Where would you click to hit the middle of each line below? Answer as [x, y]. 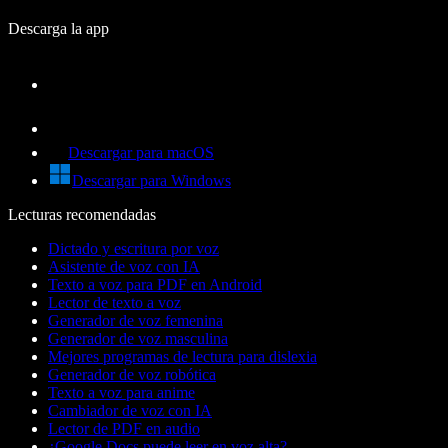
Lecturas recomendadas [82, 215]
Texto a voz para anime [121, 393]
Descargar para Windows [151, 181]
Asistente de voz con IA [124, 267]
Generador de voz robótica [132, 375]
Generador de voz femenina [135, 321]
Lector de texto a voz [114, 303]
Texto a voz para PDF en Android [155, 285]
